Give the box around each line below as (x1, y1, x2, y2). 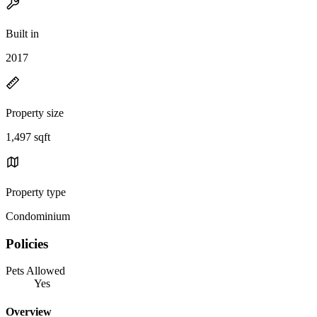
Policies (6, 236, 48, 251)
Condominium (6, 209, 70, 222)
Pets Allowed (6, 265, 65, 277)
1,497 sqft (6, 130, 50, 143)
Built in (6, 27, 39, 40)
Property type (6, 185, 66, 198)
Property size (6, 106, 64, 119)
